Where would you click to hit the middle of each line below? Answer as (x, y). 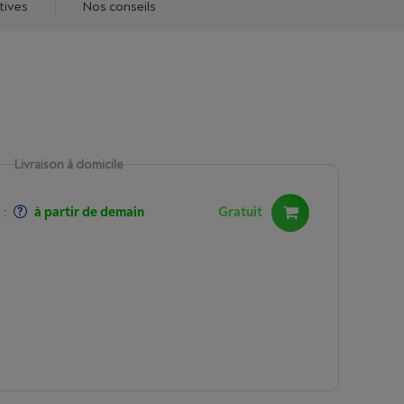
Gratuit (240, 212)
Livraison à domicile (69, 165)
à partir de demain (89, 212)
